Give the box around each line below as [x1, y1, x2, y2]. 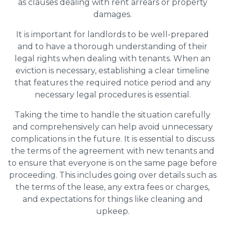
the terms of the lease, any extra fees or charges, [16, 182, 209, 192]
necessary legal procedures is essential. [34, 89, 191, 99]
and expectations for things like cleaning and [22, 194, 203, 204]
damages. [93, 9, 132, 19]
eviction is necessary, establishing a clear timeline [16, 65, 209, 75]
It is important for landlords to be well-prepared [16, 29, 209, 39]
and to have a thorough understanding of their [18, 41, 207, 51]
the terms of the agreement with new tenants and [11, 146, 214, 156]
